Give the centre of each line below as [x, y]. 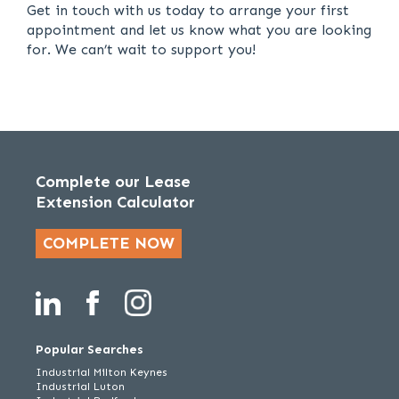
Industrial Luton [80, 387]
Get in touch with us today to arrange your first [188, 10]
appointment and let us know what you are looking [199, 30]
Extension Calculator [115, 202]
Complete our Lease [113, 182]
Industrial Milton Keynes [102, 372]
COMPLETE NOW [109, 243]
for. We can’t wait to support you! [141, 49]
